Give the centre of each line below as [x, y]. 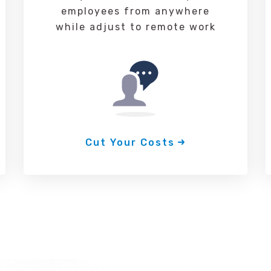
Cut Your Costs [130, 142]
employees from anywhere [135, 11]
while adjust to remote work [135, 27]
